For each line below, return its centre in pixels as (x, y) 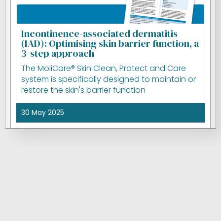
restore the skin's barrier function (83, 90)
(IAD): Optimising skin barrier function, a (110, 43)
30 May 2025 (43, 112)
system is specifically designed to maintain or (109, 79)
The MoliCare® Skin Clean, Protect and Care (104, 68)
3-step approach (58, 53)
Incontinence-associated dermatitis (99, 34)
